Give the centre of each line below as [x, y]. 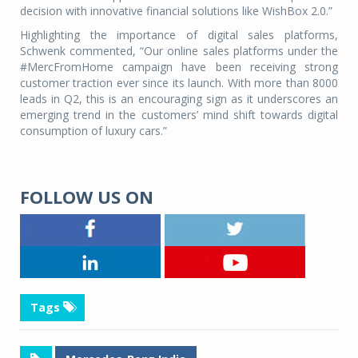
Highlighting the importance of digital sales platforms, [179, 35]
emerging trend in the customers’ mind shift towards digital [179, 115]
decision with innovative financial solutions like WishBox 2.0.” [176, 11]
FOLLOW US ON [87, 197]
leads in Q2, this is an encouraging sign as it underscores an [179, 99]
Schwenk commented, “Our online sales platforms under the [179, 51]
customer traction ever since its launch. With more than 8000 [179, 83]
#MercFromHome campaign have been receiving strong [179, 67]
